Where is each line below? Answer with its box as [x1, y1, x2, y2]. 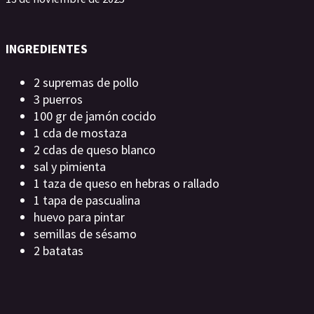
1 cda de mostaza [34, 125, 127, 141]
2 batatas [34, 243, 83, 259]
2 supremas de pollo [34, 74, 139, 90]
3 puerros [34, 91, 83, 107]
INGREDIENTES [6, 41, 88, 57]
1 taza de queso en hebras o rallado [34, 175, 219, 191]
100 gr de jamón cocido [34, 108, 156, 124]
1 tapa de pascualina [34, 192, 140, 208]
